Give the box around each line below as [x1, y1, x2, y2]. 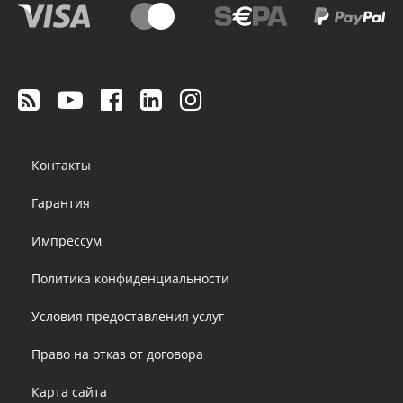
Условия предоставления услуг [31, 307, 224, 325]
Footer [18, 135, 84, 166]
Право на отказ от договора [31, 345, 203, 363]
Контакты [31, 156, 91, 174]
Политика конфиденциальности [31, 269, 229, 287]
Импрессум [31, 231, 102, 249]
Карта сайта [31, 382, 107, 400]
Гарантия [31, 193, 90, 211]
